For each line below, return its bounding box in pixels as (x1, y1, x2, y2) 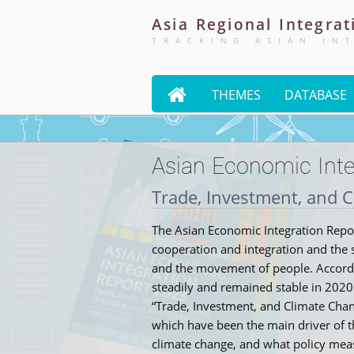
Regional (195, 14, 273, 34)
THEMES (212, 86, 261, 104)
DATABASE (284, 86, 347, 104)
